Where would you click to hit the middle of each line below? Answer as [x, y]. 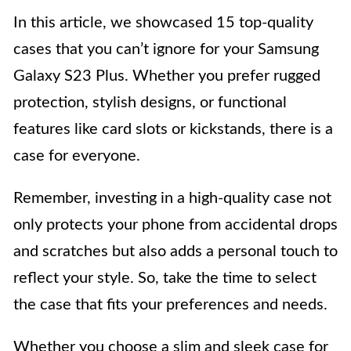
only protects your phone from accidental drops [175, 224]
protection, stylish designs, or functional [150, 102]
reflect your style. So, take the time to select [165, 278]
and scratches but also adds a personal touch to [175, 251]
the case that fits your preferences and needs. [170, 304]
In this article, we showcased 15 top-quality [163, 22]
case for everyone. [77, 156]
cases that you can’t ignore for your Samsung [166, 49]
